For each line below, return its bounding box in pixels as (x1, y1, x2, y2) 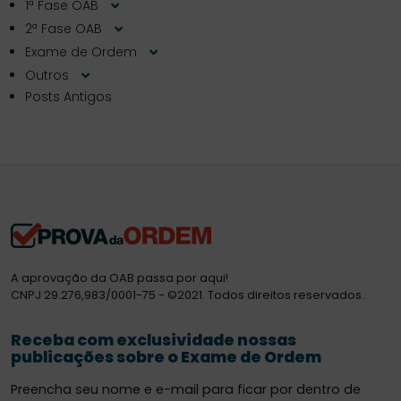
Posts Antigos (25, 88, 112, 106)
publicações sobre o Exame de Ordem (11, 346, 321, 369)
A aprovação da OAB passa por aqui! (11, 270, 228, 286)
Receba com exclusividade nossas (11, 329, 296, 352)
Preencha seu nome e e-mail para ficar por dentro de (11, 380, 361, 399)
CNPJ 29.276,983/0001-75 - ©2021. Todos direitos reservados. (11, 287, 364, 303)
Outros (25, 65, 73, 84)
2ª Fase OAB (25, 19, 106, 38)
